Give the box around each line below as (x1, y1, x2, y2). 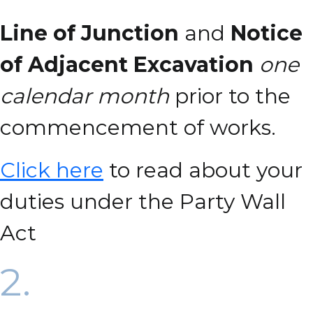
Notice (231, 20, 303, 46)
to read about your (103, 157, 303, 183)
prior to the (169, 83, 291, 109)
